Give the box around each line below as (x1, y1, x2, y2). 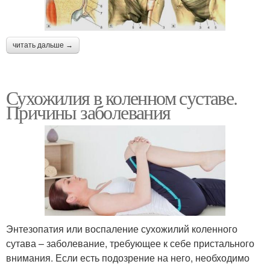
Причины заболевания (6, 98, 171, 125)
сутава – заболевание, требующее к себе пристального (6, 236, 254, 250)
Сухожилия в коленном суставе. (6, 84, 237, 110)
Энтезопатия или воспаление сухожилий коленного (6, 221, 237, 236)
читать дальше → (13, 40, 73, 49)
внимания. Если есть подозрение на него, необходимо (6, 250, 250, 265)
